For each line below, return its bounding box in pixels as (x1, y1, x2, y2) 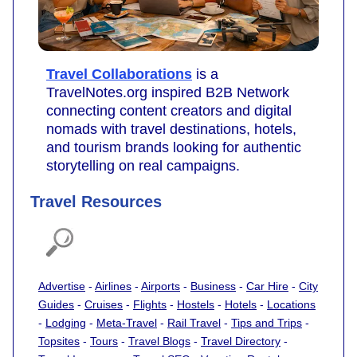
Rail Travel (167, 316, 221, 330)
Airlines (95, 280, 131, 293)
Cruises (84, 298, 123, 312)
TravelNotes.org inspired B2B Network (46, 84, 289, 101)
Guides (38, 298, 74, 312)
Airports (141, 280, 180, 293)
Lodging (45, 316, 86, 330)
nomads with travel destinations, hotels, (46, 121, 296, 138)
